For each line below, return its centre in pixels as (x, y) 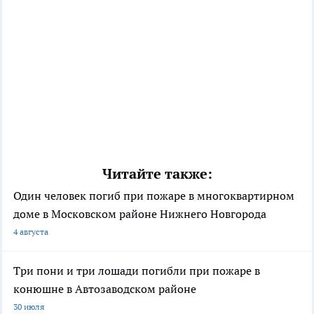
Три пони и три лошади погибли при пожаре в (137, 271)
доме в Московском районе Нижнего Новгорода (140, 214)
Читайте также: (157, 174)
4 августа (31, 232)
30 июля (29, 307)
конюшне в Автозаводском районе (105, 289)
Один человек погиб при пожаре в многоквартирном (154, 196)
